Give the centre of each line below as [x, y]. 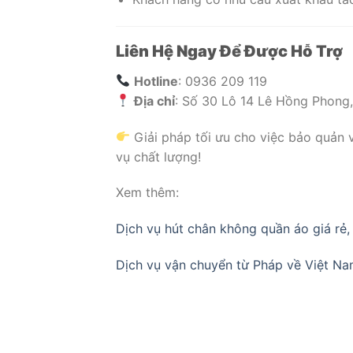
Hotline [156, 81]
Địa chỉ [155, 100]
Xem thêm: [147, 193]
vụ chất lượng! [158, 156]
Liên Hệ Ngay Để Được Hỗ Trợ [229, 51]
